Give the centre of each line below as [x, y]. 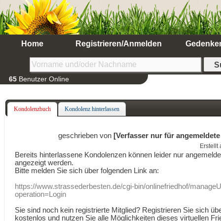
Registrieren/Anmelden [118, 44]
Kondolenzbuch [32, 109]
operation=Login [41, 194]
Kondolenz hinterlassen [92, 109]
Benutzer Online [43, 79]
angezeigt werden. [44, 163]
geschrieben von [86, 135]
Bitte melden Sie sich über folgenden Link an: [87, 170]
